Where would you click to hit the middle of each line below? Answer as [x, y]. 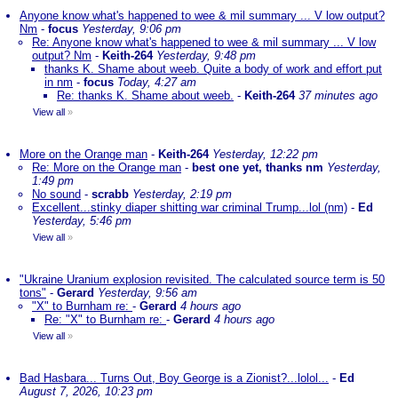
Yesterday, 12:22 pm [265, 154]
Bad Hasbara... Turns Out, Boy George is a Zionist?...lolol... [174, 378]
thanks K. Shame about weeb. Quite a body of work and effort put [213, 69]
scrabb [110, 194]
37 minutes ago [338, 96]
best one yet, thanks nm [258, 167]
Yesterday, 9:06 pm [131, 29]
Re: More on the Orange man [107, 167]
